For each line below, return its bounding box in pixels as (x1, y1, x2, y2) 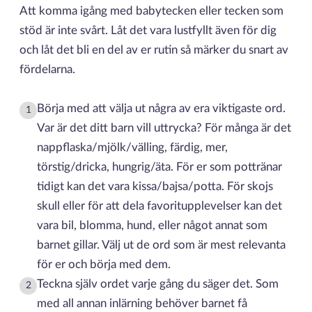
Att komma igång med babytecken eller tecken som (19, 5, 283, 17)
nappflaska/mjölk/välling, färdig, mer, (37, 141, 228, 153)
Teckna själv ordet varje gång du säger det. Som (37, 278, 279, 290)
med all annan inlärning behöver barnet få (37, 297, 248, 309)
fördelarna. (19, 63, 78, 75)
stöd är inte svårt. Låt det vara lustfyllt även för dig (19, 24, 276, 36)
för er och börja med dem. (37, 258, 174, 270)
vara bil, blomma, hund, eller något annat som (37, 219, 268, 231)
